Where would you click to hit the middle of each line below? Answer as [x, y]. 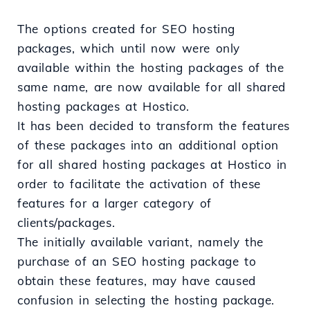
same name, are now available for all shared [152, 87]
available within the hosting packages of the [151, 68]
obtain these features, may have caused [137, 281]
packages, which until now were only [129, 48]
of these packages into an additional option [148, 145]
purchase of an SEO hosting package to [137, 262]
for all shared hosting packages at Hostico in [153, 165]
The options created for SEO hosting [127, 29]
